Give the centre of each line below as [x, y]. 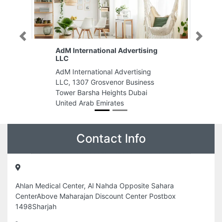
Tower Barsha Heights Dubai [101, 92]
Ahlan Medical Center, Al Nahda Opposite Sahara [95, 186]
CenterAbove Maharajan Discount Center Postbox [96, 196]
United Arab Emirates [90, 103]
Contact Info [111, 139]
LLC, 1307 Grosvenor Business [105, 82]
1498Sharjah [36, 206]
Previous [33, 39]
